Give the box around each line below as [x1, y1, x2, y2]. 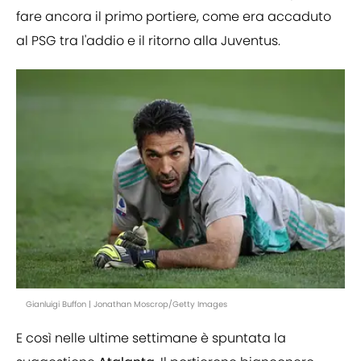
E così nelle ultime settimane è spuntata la [16, 329, 286, 348]
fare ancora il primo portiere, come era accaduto [16, 7, 331, 27]
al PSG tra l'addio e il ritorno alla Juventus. [16, 31, 280, 51]
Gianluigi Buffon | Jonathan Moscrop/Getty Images [26, 298, 227, 311]
